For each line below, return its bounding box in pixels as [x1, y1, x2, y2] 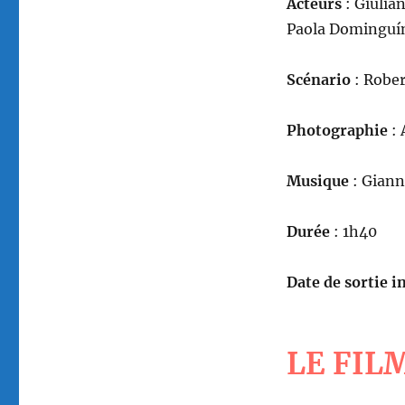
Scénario [286, 71, 351, 89]
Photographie [286, 121, 388, 140]
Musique [286, 172, 353, 191]
